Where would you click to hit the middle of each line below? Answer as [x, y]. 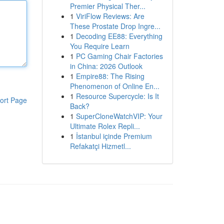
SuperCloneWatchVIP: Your [119, 116]
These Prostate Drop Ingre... [115, 26]
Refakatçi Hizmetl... [100, 146]
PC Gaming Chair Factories [119, 56]
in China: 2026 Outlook [106, 66]
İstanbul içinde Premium [114, 136]
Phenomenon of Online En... [114, 86]
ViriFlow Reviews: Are [110, 16]
